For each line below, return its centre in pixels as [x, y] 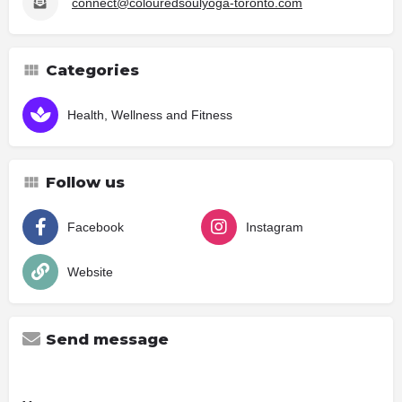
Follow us [85, 182]
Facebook [96, 227]
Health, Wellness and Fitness [150, 114]
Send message [107, 339]
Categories [92, 70]
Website [90, 271]
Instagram [275, 227]
